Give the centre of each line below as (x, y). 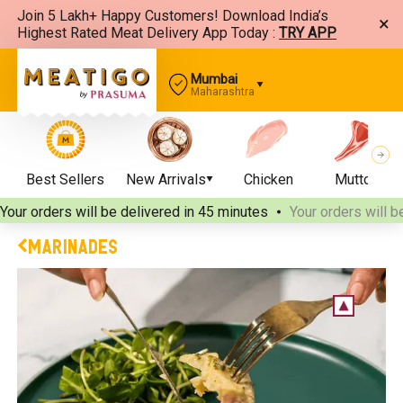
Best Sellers (66, 179)
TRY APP (308, 33)
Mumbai (215, 79)
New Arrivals (166, 179)
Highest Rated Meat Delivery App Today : (147, 33)
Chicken (268, 179)
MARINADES (73, 246)
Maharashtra (223, 92)
